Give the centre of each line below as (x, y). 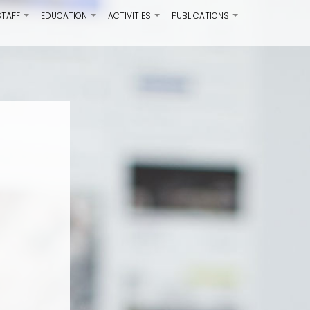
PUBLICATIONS (200, 16)
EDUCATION (64, 16)
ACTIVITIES (129, 16)
